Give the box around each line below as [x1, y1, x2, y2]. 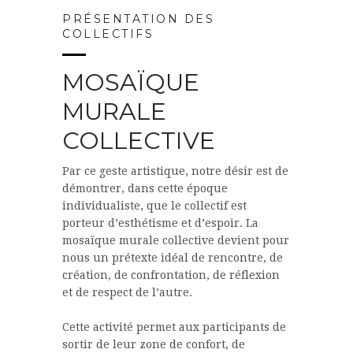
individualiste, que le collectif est [62, 199, 247, 213]
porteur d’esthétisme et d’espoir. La [62, 217, 258, 230]
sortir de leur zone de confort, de [62, 338, 245, 351]
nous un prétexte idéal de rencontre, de [62, 251, 283, 265]
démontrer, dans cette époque [62, 182, 228, 195]
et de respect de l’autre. [62, 286, 192, 299]
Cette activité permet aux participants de [62, 321, 286, 334]
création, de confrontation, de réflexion [62, 269, 280, 282]
